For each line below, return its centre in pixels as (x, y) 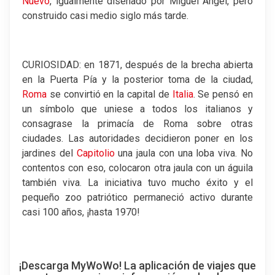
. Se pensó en (223, 94)
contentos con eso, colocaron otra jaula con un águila (137, 168)
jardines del (49, 153)
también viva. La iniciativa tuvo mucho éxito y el (137, 182)
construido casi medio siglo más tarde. (105, 15)
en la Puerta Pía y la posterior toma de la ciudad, (137, 79)
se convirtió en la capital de (110, 94)
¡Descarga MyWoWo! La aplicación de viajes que (137, 265)
